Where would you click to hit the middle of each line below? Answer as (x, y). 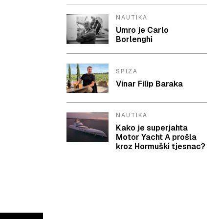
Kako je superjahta (152, 128)
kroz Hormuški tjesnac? (161, 147)
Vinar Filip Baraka (150, 84)
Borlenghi (134, 39)
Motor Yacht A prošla (156, 137)
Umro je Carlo (142, 30)
